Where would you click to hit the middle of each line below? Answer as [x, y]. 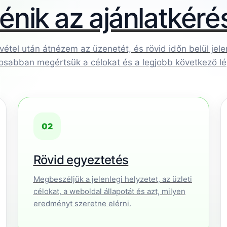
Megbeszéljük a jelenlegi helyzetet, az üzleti [112, 179]
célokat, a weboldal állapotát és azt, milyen [109, 191]
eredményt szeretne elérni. [82, 203]
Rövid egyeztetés [81, 160]
